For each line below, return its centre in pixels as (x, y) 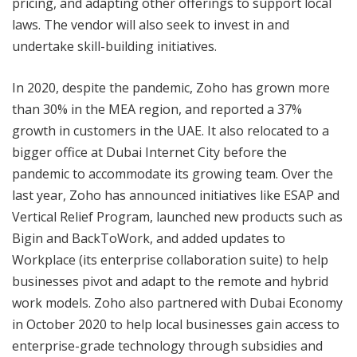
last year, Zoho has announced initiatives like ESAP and (176, 195)
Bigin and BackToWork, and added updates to (149, 238)
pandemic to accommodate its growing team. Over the (173, 173)
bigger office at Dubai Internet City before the (149, 152)
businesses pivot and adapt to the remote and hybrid (170, 281)
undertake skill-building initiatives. (114, 46)
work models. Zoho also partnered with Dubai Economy (177, 302)
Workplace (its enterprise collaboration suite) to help (170, 259)
